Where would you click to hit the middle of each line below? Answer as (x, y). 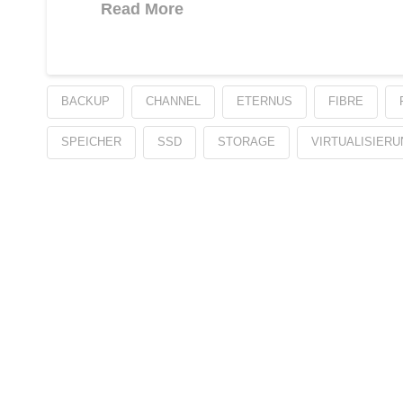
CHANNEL (173, 102)
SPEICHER (91, 142)
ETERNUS (264, 102)
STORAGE (246, 142)
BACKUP (85, 102)
